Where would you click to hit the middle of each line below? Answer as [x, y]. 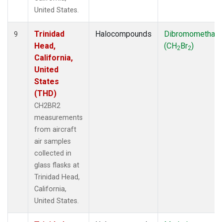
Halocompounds [123, 34]
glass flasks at [57, 165]
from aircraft [55, 129]
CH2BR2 [47, 106]
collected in [53, 153]
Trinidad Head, [57, 177]
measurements [58, 117]
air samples [53, 141]
